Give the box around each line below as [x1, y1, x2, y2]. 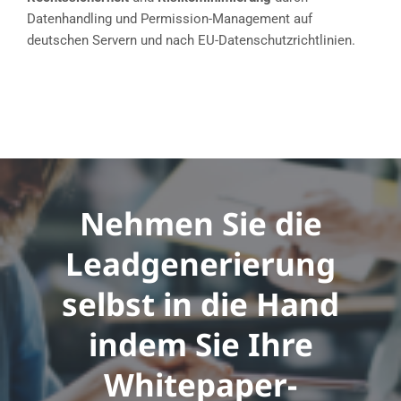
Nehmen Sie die [79, 202, 322, 245]
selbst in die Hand [62, 283, 339, 326]
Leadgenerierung [65, 243, 336, 286]
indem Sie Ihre [88, 323, 313, 366]
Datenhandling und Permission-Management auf [26, 11, 312, 28]
